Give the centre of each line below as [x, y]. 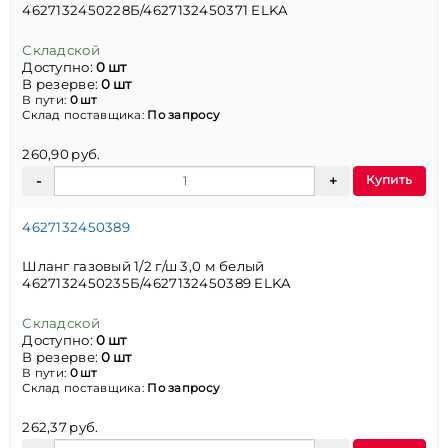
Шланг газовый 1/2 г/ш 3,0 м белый [143, 266]
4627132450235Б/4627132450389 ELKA [157, 283]
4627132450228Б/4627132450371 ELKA [155, 10]
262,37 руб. [60, 426]
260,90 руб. [61, 153]
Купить [389, 180]
